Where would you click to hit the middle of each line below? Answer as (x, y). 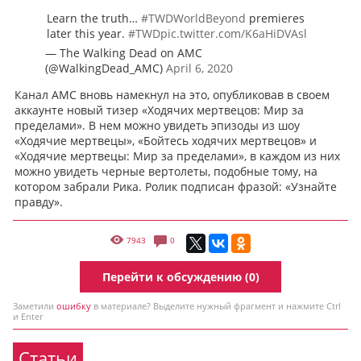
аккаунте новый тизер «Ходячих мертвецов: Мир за (159, 110)
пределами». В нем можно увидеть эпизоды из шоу (157, 125)
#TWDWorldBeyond (193, 18)
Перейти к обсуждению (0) (180, 277)
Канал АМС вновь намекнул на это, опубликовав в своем (172, 95)
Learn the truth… (94, 18)
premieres (275, 18)
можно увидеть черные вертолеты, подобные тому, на (166, 171)
